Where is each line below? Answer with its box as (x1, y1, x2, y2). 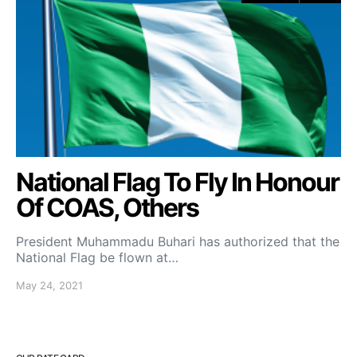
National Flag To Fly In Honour (16, 167, 339, 198)
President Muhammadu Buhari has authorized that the (16, 233, 339, 249)
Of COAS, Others (16, 192, 198, 223)
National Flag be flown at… (16, 249, 178, 265)
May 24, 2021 (16, 279, 83, 292)
